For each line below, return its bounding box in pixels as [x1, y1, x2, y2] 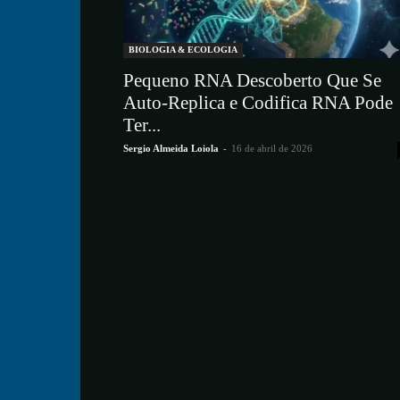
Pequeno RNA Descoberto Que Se [123, 70, 381, 91]
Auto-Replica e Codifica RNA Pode [123, 92, 393, 113]
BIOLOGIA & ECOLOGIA [129, 45, 237, 54]
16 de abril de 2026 [231, 143, 312, 154]
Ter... [123, 114, 161, 136]
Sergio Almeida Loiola [123, 143, 219, 154]
